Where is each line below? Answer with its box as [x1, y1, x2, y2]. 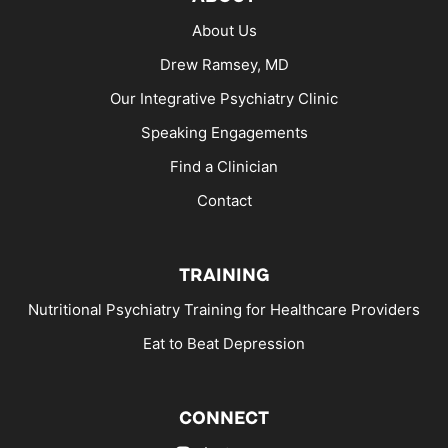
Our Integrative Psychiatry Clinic [110, 88, 338, 108]
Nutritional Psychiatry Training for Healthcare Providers [28, 299, 420, 319]
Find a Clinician [170, 156, 278, 176]
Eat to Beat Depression [143, 333, 305, 353]
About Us [191, 20, 257, 40]
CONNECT [179, 405, 269, 430]
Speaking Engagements [140, 122, 308, 142]
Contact [196, 190, 252, 210]
